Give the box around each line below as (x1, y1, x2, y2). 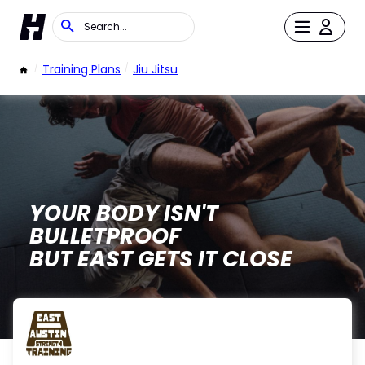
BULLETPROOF (29, 221, 181, 251)
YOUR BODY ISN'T (29, 198, 218, 228)
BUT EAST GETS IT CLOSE (29, 244, 292, 274)
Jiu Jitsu (133, 61, 178, 77)
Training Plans (42, 61, 121, 77)
